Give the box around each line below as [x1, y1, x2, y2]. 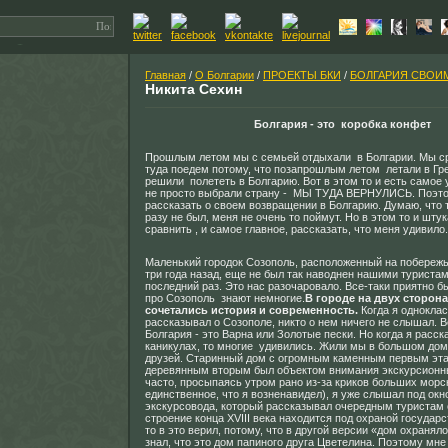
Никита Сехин [145, 81, 242, 97]
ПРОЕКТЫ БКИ [263, 69, 341, 81]
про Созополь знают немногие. [145, 292, 305, 304]
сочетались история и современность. [145, 304, 358, 316]
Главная [145, 69, 186, 81]
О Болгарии [195, 69, 254, 81]
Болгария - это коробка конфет [253, 118, 431, 130]
